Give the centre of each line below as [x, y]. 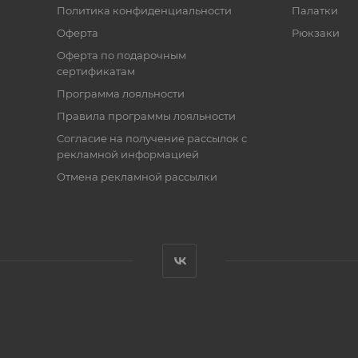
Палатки [314, 10]
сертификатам [95, 71]
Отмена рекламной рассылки [137, 177]
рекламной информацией [127, 154]
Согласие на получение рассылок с [151, 138]
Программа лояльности [120, 93]
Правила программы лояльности [146, 116]
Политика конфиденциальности [144, 10]
